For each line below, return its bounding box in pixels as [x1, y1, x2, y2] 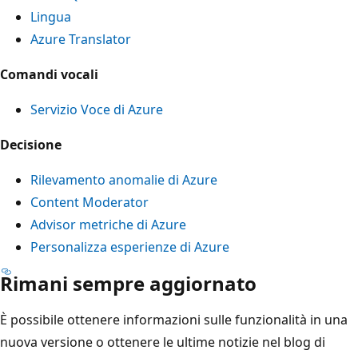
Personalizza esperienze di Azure [30, 237, 229, 256]
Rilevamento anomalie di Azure [30, 170, 217, 189]
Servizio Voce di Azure [30, 100, 163, 118]
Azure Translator [30, 30, 131, 48]
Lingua [30, 7, 71, 26]
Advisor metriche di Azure [30, 215, 186, 233]
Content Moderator [30, 193, 149, 211]
